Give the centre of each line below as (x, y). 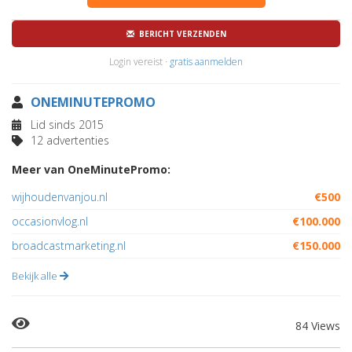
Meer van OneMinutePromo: (91, 169)
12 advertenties (68, 140)
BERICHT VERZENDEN (180, 34)
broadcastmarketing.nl (69, 246)
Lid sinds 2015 (66, 125)
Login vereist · (139, 62)
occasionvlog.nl (50, 221)
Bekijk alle (36, 276)
